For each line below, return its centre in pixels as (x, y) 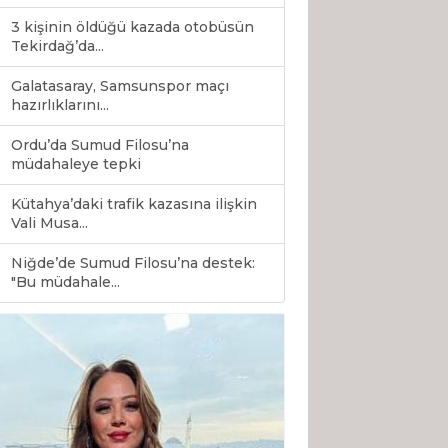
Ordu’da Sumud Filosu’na (100, 145)
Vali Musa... (49, 223)
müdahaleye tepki (76, 164)
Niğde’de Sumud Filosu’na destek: (133, 263)
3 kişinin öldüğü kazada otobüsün (132, 27)
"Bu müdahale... (65, 282)
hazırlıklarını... (60, 105)
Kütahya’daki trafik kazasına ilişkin (134, 204)
